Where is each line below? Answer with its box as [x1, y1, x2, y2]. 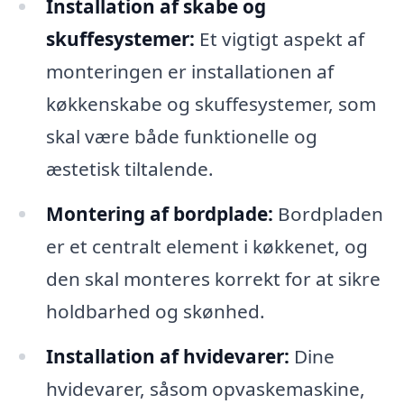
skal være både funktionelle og [45, 124, 317, 150]
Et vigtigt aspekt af [194, 26, 364, 52]
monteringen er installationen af [45, 59, 334, 85]
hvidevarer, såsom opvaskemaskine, [45, 375, 365, 401]
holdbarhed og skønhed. [45, 298, 265, 325]
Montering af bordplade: [45, 201, 273, 227]
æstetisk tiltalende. [45, 156, 214, 182]
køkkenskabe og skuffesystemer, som [45, 91, 376, 117]
